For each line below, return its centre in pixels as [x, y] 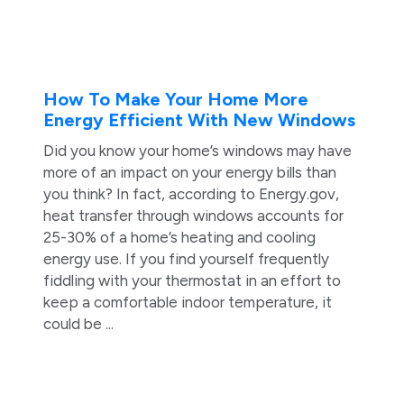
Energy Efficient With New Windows [199, 120]
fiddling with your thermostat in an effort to [192, 281]
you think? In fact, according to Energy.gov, [191, 194]
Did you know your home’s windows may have [197, 151]
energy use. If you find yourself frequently [186, 259]
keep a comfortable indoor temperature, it [187, 303]
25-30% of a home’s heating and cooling [179, 238]
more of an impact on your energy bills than [189, 173]
